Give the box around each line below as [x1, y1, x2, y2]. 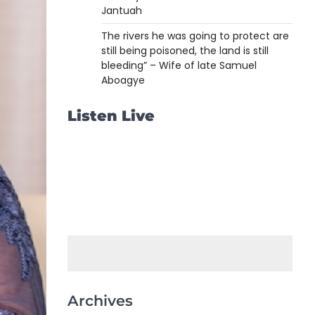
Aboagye [101, 73, 145, 87]
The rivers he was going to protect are [101, 29, 289, 43]
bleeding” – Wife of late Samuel [101, 58, 257, 72]
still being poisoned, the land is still [101, 44, 269, 58]
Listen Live [67, 107, 155, 124]
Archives [67, 291, 133, 309]
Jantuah [101, 4, 142, 18]
